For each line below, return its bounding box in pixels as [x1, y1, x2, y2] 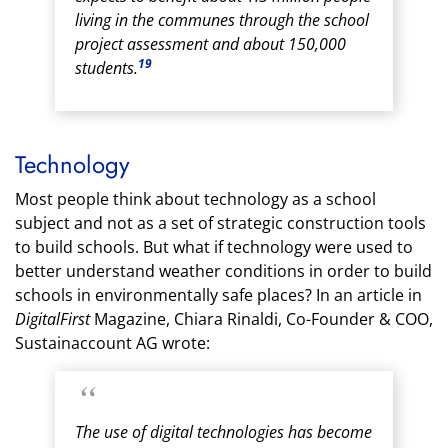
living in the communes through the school [75, 9, 369, 31]
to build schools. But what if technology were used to [15, 236, 413, 258]
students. [75, 57, 138, 79]
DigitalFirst [15, 308, 90, 330]
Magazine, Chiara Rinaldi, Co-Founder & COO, [90, 308, 433, 330]
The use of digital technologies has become [75, 421, 372, 443]
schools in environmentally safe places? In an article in [15, 284, 422, 306]
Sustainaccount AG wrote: [15, 332, 210, 354]
